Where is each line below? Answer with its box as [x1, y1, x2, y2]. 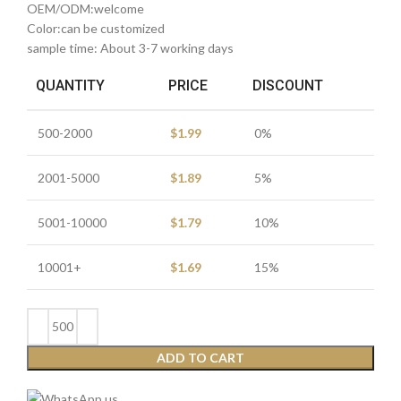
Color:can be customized [27, 20, 165, 36]
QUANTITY [36, 76, 105, 94]
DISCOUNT [252, 76, 323, 94]
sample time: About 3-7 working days [27, 39, 234, 55]
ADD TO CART [157, 349, 244, 365]
